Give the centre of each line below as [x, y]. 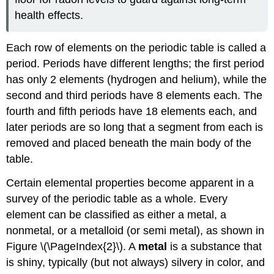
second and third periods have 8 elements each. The [135, 95]
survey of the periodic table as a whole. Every [117, 198]
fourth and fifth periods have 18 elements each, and [132, 111]
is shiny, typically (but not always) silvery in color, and [136, 262]
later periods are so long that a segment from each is [135, 127]
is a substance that [215, 246]
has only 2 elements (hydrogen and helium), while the [137, 79]
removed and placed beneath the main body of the [129, 143]
